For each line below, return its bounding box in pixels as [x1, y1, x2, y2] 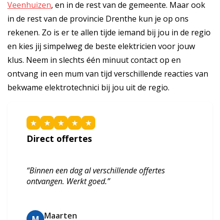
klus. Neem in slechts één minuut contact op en [7, 54, 181, 65]
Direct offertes [27, 133, 92, 145]
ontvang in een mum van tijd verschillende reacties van [7, 68, 208, 79]
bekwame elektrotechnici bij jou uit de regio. [7, 82, 169, 93]
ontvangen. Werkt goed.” [27, 176, 110, 187]
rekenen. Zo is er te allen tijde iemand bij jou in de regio [7, 27, 211, 38]
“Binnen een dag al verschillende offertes [27, 165, 165, 176]
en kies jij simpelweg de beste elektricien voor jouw [7, 40, 195, 52]
